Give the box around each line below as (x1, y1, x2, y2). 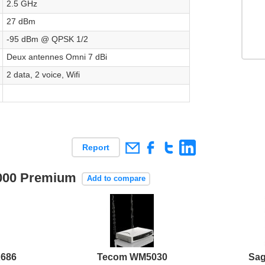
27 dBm (6, 17, 35, 26)
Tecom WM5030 (97, 252, 168, 263)
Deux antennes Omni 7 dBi (6, 52, 107, 62)
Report (82, 143, 109, 153)
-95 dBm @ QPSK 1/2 (6, 34, 88, 44)
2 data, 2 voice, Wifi (6, 70, 80, 79)
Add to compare (86, 174, 146, 183)
